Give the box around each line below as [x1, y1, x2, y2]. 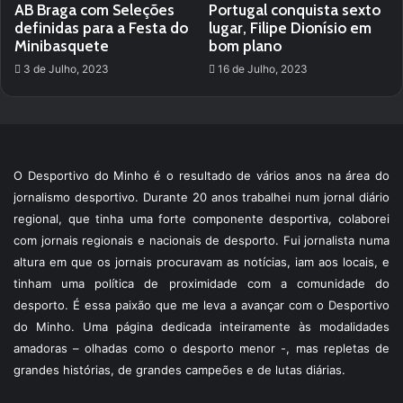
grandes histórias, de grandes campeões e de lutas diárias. [13, 363, 345, 377]
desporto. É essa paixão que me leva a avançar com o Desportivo [13, 298, 390, 312]
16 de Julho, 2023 [218, 62, 308, 76]
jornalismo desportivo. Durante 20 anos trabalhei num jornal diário [13, 190, 390, 204]
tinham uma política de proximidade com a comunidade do [13, 276, 390, 291]
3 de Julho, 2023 [23, 62, 109, 76]
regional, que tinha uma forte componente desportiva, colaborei [13, 211, 390, 226]
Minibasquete [14, 37, 109, 55]
